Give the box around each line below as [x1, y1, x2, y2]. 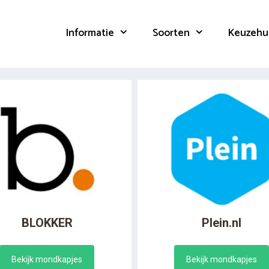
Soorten [152, 25, 190, 41]
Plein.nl [202, 216, 241, 231]
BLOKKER [21, 216, 73, 231]
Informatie [66, 25, 115, 41]
